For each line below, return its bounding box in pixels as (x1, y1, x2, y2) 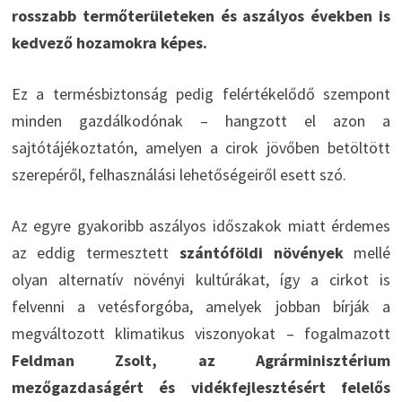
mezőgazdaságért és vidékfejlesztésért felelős (11, 376, 391, 398)
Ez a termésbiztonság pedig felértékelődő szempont (11, 83, 391, 104)
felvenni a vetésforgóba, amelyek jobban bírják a (11, 295, 391, 317)
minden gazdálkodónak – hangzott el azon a (11, 109, 391, 131)
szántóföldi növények (179, 241, 344, 263)
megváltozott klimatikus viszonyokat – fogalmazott (11, 322, 391, 344)
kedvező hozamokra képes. (11, 31, 207, 53)
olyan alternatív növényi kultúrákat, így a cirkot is (11, 268, 391, 290)
